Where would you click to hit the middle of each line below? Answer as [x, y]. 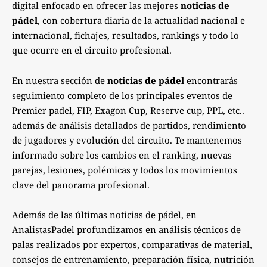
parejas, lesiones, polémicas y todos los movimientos [125, 170]
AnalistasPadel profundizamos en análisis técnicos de [126, 230]
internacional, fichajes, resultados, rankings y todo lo [125, 35]
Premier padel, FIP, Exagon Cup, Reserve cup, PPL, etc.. [128, 110]
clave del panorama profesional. [81, 184]
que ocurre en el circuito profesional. [92, 50]
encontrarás [211, 80]
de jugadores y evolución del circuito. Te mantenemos [127, 140]
